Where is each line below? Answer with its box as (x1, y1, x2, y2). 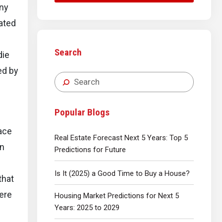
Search (55, 47, 82, 58)
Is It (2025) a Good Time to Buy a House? (55, 168, 190, 178)
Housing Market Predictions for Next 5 (55, 191, 179, 200)
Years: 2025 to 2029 (55, 203, 119, 212)
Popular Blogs (55, 107, 110, 118)
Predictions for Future (55, 145, 126, 154)
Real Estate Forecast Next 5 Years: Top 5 (55, 133, 188, 142)
